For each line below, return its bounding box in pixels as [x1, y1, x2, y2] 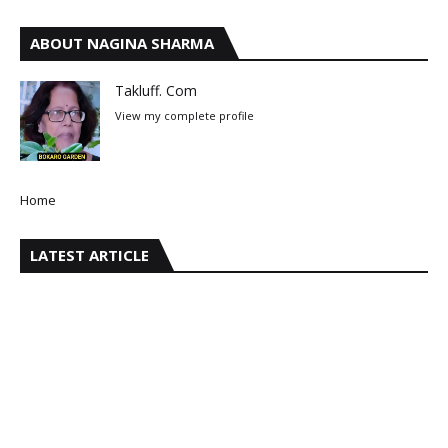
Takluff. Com [115, 81, 197, 100]
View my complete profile [115, 108, 254, 123]
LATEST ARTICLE [30, 245, 149, 265]
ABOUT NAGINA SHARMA [30, 33, 214, 53]
